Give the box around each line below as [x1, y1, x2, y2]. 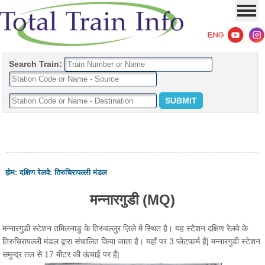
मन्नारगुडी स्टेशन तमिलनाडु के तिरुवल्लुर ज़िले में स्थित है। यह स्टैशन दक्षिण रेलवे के [2, 224, 248, 233]
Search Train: [9, 59, 63, 69]
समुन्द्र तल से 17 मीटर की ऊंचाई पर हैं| [2, 250, 120, 259]
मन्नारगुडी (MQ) [90, 192, 175, 208]
